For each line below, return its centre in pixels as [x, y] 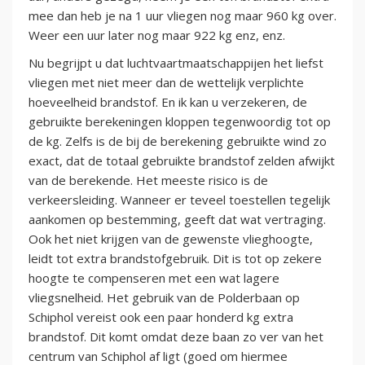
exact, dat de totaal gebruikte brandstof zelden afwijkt [182, 161]
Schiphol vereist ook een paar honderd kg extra [161, 317]
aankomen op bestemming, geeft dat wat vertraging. [177, 220]
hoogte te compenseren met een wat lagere [154, 278]
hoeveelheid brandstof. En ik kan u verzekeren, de [168, 102]
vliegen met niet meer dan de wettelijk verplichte [166, 83]
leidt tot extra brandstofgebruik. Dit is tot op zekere [175, 259]
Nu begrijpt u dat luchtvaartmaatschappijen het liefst [176, 63]
